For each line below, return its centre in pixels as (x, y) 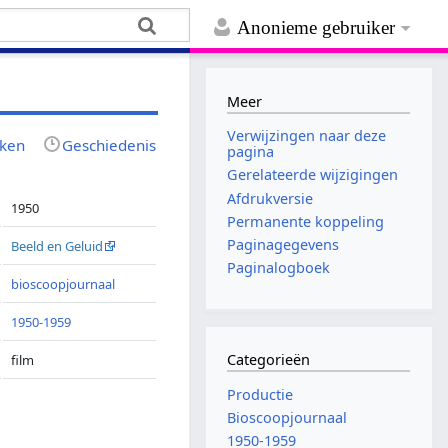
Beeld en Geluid (57, 245)
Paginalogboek (279, 268)
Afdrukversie (270, 198)
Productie (260, 394)
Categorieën (269, 360)
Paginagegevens (283, 244)
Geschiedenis (109, 144)
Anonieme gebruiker (316, 28)
